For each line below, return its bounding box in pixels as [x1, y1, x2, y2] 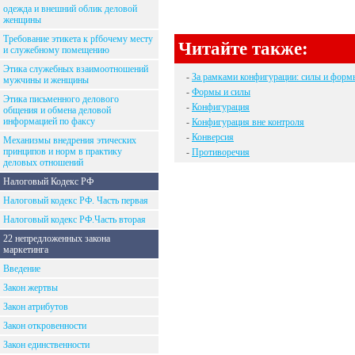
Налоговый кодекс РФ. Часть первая [3, 195, 148, 206]
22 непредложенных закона [3, 233, 110, 244]
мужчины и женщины [3, 74, 89, 86]
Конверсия [192, 132, 234, 143]
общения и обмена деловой [3, 105, 111, 116]
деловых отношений [3, 157, 83, 168]
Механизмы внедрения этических [3, 135, 136, 146]
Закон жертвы [3, 282, 58, 293]
